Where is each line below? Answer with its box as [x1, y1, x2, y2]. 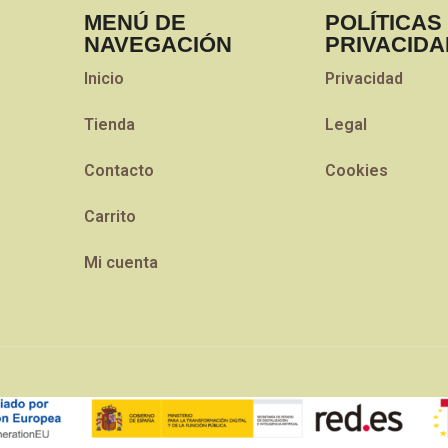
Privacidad [324, 68, 403, 88]
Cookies [324, 160, 388, 180]
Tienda [83, 114, 135, 134]
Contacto [83, 160, 154, 180]
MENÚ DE [83, 9, 186, 35]
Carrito [83, 206, 136, 226]
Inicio [83, 68, 124, 88]
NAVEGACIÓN [83, 31, 232, 57]
